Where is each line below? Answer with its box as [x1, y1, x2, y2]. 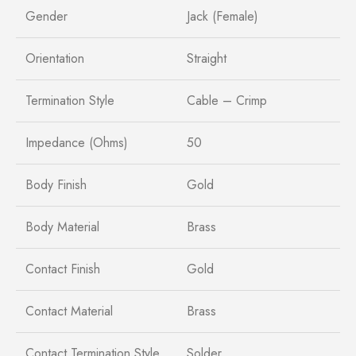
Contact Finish [25, 259, 100, 278]
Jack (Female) [187, 6, 258, 25]
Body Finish [25, 175, 87, 194]
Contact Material [25, 301, 113, 320]
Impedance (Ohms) [25, 133, 128, 152]
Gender [25, 6, 68, 25]
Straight [187, 48, 226, 68]
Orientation [25, 48, 84, 68]
